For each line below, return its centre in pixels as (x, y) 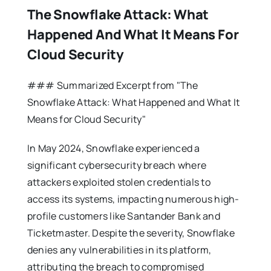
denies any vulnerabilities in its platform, (119, 250)
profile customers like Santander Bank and (123, 216)
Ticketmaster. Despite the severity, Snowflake (131, 233)
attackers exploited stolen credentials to (119, 182)
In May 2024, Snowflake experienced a (113, 148)
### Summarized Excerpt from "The (113, 85)
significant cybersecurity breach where (117, 165)
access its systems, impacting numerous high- (133, 199)
